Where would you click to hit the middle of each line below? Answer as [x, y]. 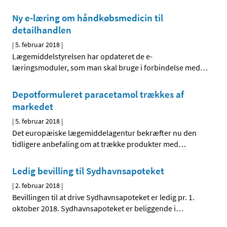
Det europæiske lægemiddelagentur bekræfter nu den [104, 133]
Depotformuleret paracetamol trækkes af [98, 94]
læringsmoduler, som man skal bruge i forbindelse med [106, 68]
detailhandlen [42, 30]
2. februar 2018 [37, 186]
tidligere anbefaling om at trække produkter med [95, 144]
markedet [33, 107]
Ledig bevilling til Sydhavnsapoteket [88, 171]
